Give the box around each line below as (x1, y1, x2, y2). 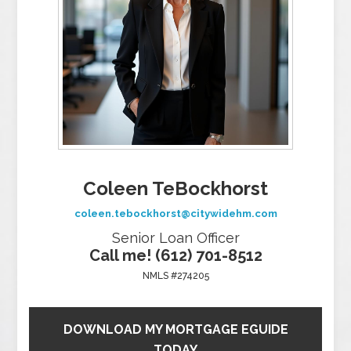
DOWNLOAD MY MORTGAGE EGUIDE (63, 322, 288, 337)
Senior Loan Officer (111, 230, 240, 246)
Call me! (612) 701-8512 (89, 246, 262, 265)
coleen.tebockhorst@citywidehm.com (74, 208, 277, 219)
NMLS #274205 (142, 270, 209, 281)
